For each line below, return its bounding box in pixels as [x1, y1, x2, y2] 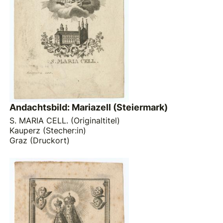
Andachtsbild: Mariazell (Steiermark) [9, 102, 168, 113]
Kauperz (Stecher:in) [9, 125, 87, 135]
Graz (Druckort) [9, 135, 70, 145]
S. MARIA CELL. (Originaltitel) [9, 115, 120, 125]
